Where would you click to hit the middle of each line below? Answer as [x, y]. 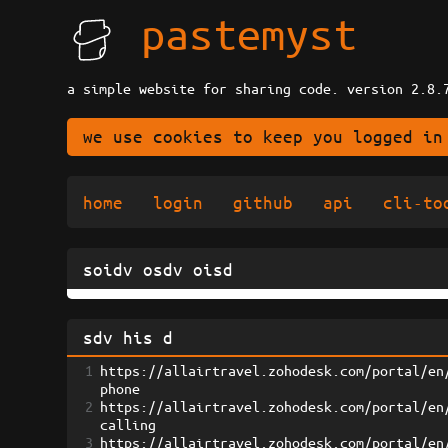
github [263, 202]
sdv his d [128, 337]
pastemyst [249, 33]
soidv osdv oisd [158, 268]
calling [128, 424]
